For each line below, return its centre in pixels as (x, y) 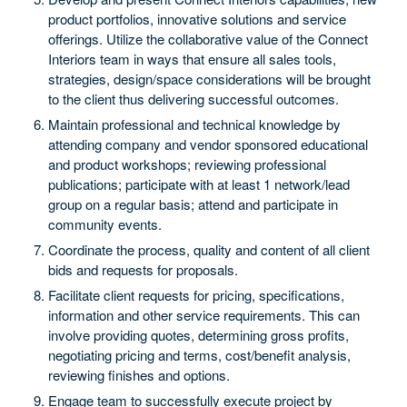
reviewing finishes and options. (139, 375)
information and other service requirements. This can (203, 315)
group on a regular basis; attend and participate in (193, 204)
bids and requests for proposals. (143, 269)
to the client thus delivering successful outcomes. (193, 99)
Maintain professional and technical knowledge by (194, 124)
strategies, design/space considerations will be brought (209, 79)
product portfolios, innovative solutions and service (197, 19)
